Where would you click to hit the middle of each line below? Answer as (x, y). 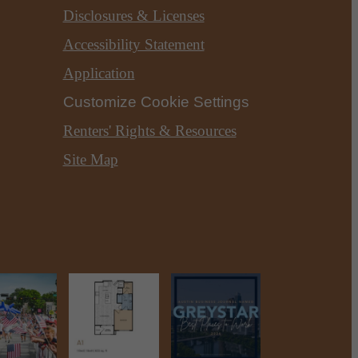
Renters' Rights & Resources (149, 130)
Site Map (90, 159)
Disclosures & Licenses (133, 15)
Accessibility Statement (133, 44)
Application (99, 73)
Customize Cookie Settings (156, 101)
